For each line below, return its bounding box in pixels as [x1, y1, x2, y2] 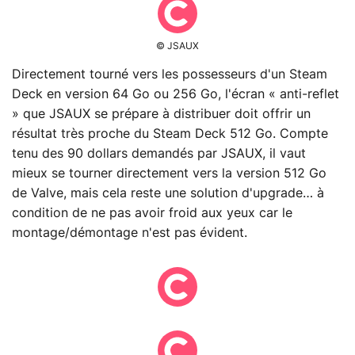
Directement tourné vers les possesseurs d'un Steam [12, 68, 327, 82]
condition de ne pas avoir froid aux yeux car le [12, 207, 292, 220]
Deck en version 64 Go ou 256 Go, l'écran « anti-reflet [12, 88, 339, 101]
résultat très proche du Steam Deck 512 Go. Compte [12, 128, 328, 141]
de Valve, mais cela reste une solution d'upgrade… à [12, 187, 324, 200]
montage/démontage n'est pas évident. [12, 227, 247, 240]
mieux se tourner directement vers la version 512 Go [12, 167, 326, 181]
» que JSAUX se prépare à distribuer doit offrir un [12, 108, 311, 121]
